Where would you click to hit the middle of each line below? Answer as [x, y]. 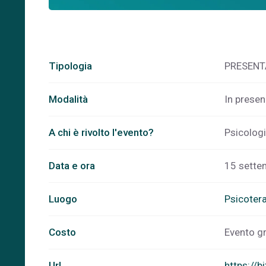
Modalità [68, 99]
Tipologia [70, 66]
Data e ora [72, 166]
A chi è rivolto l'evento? [101, 132]
